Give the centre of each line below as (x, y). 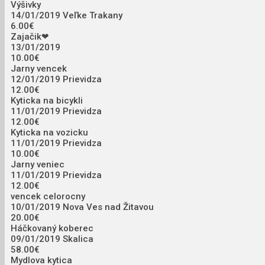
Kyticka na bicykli (47, 101)
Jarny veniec (38, 165)
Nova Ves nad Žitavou (108, 207)
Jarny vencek (39, 69)
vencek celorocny (48, 197)
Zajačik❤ (30, 37)
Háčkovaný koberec (52, 229)
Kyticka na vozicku (49, 133)
